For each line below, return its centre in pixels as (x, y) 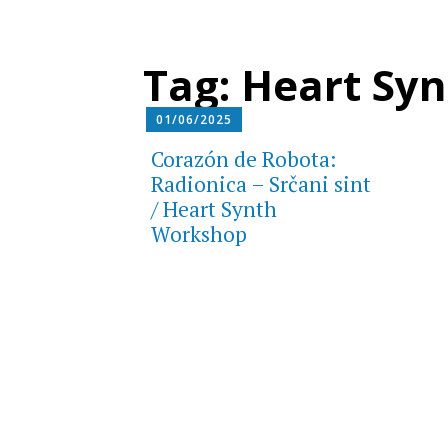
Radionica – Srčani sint (260, 183)
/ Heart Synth (213, 208)
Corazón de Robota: (243, 158)
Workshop (198, 233)
